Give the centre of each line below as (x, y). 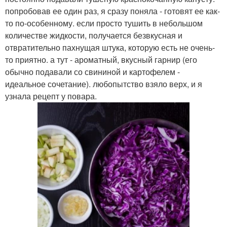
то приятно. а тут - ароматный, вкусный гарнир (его (101, 60)
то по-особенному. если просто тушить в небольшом (104, 23)
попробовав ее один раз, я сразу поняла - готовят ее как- (112, 11)
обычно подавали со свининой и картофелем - (92, 72)
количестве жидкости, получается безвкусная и (94, 35)
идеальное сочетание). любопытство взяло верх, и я (104, 84)
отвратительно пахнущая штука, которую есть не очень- (110, 48)
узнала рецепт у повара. (51, 96)
